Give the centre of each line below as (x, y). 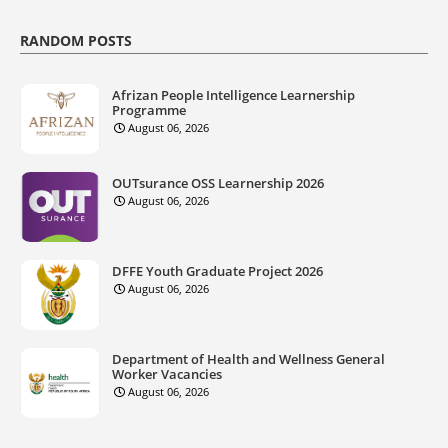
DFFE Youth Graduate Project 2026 (217, 270)
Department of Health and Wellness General (248, 358)
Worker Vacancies (167, 373)
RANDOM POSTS (76, 40)
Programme (149, 109)
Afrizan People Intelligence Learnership (233, 94)
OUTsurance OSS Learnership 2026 (218, 182)
